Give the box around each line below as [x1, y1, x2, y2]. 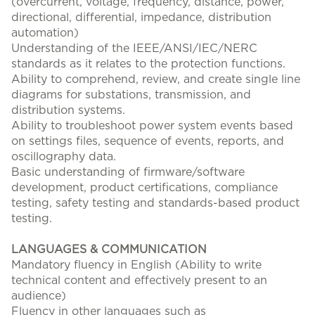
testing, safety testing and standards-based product [11, 198, 300, 209]
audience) [11, 290, 66, 302]
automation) [11, 27, 79, 39]
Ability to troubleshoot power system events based [11, 120, 293, 131]
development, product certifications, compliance [11, 182, 278, 193]
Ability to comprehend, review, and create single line [11, 74, 300, 85]
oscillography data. [11, 151, 116, 162]
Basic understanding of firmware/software [11, 167, 245, 178]
